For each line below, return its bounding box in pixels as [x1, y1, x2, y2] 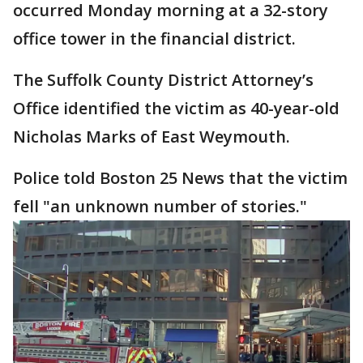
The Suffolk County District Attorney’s [13, 69, 314, 92]
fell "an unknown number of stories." [13, 195, 307, 218]
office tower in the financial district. [13, 28, 296, 50]
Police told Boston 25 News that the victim [13, 167, 348, 190]
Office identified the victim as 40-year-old [13, 97, 340, 120]
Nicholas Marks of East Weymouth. [13, 126, 290, 148]
